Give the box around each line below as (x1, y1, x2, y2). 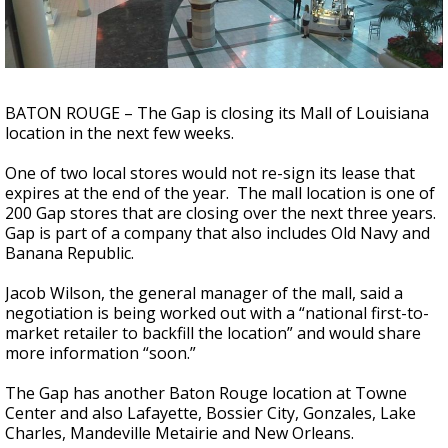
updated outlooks (152, 47, 255, 65)
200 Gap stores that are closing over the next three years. (5, 202, 436, 224)
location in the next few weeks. (5, 122, 234, 144)
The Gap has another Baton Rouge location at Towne (5, 382, 407, 404)
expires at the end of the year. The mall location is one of (5, 182, 435, 204)
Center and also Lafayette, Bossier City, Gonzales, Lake (5, 402, 416, 424)
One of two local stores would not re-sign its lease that (5, 162, 415, 184)
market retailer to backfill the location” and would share (5, 322, 421, 344)
